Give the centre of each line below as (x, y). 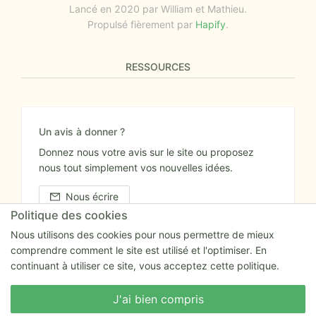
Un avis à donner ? (82, 132)
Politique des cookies (69, 215)
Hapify (211, 25)
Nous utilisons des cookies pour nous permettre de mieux (142, 235)
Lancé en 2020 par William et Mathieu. (158, 9)
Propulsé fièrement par (140, 25)
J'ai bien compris (158, 299)
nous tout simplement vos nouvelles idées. (136, 168)
